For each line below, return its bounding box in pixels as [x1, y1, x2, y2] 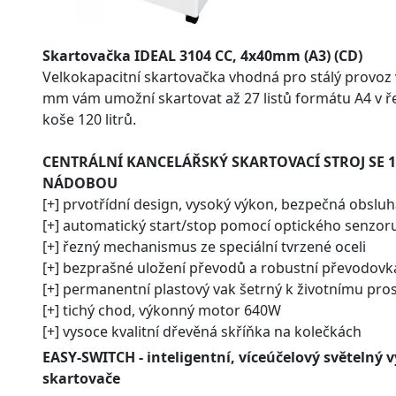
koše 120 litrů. [42, 109, 136, 129]
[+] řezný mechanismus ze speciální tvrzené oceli [42, 236, 366, 256]
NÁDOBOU [42, 172, 118, 193]
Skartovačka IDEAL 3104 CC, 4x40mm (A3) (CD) [42, 45, 362, 65]
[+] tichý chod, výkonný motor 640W [42, 300, 281, 320]
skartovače [42, 368, 120, 388]
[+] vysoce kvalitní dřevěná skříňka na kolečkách [42, 321, 362, 341]
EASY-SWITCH [42, 346, 135, 367]
